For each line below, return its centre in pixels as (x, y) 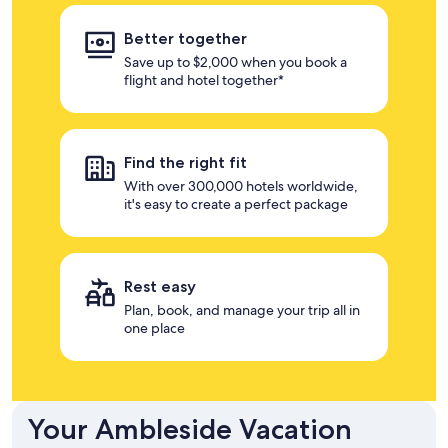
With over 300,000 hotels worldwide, (241, 186)
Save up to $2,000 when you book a (235, 62)
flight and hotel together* (204, 80)
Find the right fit (185, 162)
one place (154, 328)
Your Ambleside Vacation (190, 429)
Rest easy (160, 286)
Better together (185, 38)
